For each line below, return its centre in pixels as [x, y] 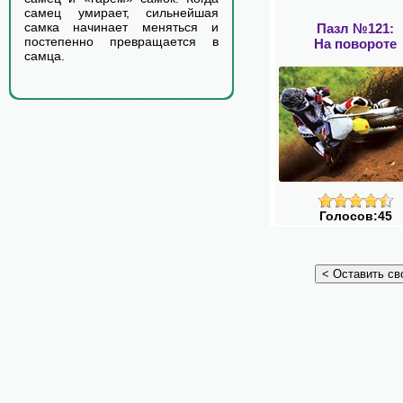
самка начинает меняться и [121, 27]
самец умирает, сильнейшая [121, 13]
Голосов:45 [355, 215]
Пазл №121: [355, 28]
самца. [45, 56]
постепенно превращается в [121, 41]
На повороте [355, 43]
